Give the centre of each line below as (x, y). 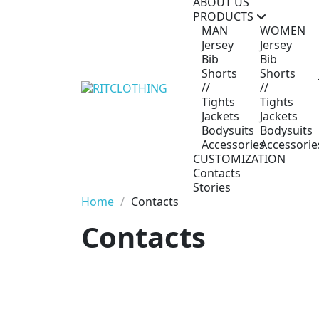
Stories (212, 187)
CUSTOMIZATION (239, 158)
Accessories (233, 144)
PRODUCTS (225, 16)
